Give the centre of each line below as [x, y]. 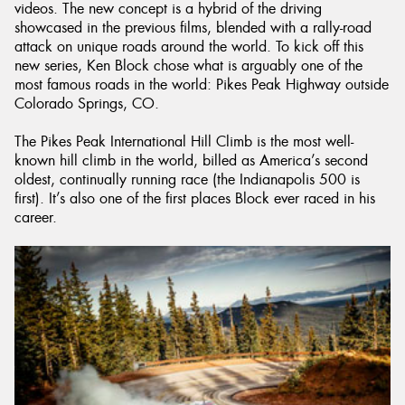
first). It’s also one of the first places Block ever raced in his [195, 198]
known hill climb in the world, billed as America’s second [191, 160]
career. [36, 217]
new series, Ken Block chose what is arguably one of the [188, 66]
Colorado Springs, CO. [87, 104]
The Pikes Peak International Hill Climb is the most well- [184, 141]
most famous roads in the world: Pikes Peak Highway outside [202, 85]
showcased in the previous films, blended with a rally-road [193, 28]
